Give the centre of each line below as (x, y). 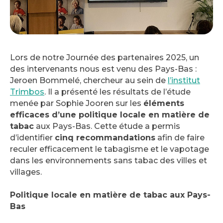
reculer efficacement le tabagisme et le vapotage (110, 149)
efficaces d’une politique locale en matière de (110, 114)
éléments (164, 103)
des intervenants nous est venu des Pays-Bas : (103, 69)
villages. (26, 172)
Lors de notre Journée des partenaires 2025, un (105, 57)
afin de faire (180, 137)
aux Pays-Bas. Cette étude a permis (107, 126)
